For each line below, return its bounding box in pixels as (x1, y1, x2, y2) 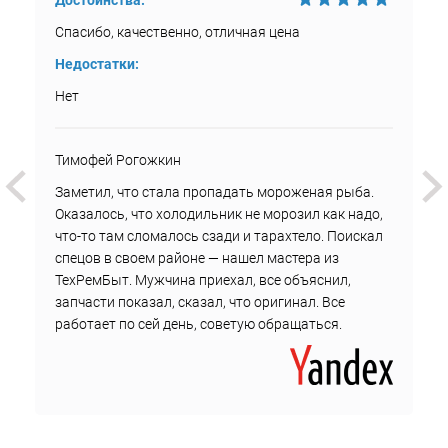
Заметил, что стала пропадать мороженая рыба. (55, 184, 374, 200)
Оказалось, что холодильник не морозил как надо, (55, 206, 383, 222)
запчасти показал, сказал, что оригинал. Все (55, 294, 345, 310)
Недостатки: (55, 56, 139, 72)
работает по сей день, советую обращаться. (55, 316, 342, 332)
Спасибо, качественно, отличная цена (55, 24, 300, 40)
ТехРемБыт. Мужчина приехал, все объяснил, (55, 272, 351, 288)
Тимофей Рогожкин (55, 152, 181, 168)
